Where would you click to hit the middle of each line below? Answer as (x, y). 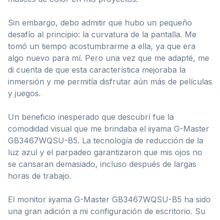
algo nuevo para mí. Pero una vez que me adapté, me (109, 58)
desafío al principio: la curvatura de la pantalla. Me (102, 34)
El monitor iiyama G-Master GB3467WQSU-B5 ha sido (109, 199)
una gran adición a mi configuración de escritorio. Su (107, 211)
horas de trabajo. (40, 176)
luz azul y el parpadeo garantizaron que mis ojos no (105, 152)
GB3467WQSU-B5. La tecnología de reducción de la (106, 140)
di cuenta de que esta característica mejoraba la (97, 69)
